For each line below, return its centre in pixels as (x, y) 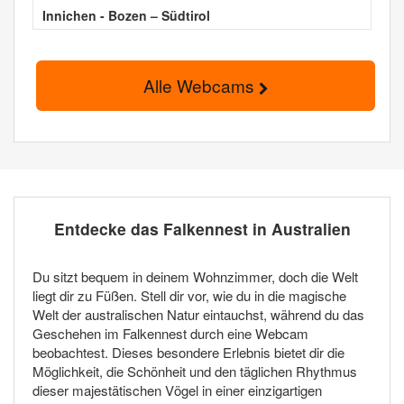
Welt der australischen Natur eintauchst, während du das (198, 315)
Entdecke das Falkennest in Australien (202, 229)
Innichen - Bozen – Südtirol (126, 16)
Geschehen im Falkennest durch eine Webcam (170, 334)
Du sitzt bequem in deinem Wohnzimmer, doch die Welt (195, 277)
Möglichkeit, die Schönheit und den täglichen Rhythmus (195, 372)
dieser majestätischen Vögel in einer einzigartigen (177, 390)
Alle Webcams (201, 86)
